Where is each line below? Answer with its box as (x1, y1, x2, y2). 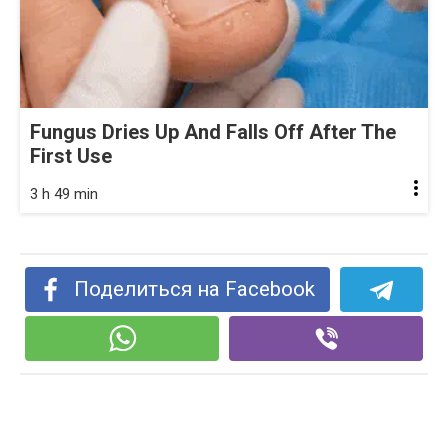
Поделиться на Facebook (74, 276, 316, 301)
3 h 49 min (30, 184, 98, 203)
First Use (30, 143, 112, 168)
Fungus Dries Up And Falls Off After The (30, 119, 396, 144)
